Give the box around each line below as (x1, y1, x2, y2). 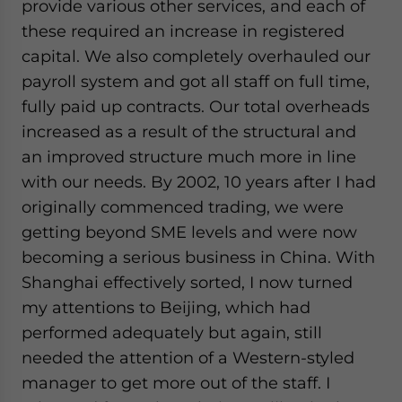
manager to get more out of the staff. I (22, 373, 330, 392)
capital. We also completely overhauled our (22, 47, 371, 66)
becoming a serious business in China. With (22, 248, 375, 267)
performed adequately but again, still (22, 323, 322, 342)
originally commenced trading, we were (22, 197, 344, 216)
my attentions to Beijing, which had (22, 298, 310, 317)
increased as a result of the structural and (22, 122, 356, 141)
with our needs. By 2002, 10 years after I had (22, 172, 376, 191)
